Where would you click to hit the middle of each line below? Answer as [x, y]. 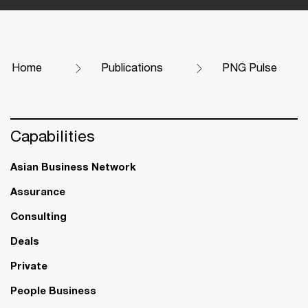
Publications [132, 67]
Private [29, 265]
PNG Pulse [250, 67]
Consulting [38, 216]
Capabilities [53, 135]
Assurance [38, 191]
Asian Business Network [73, 166]
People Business [53, 290]
